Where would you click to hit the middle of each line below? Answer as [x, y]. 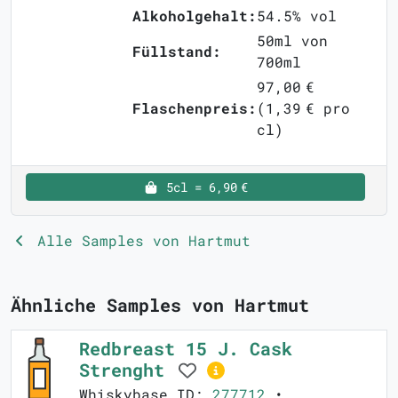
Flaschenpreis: [195, 108]
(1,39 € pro [303, 108]
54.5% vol [297, 16]
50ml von [292, 41]
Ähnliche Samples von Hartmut [160, 305]
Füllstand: [177, 52]
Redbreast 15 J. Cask [186, 349]
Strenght [127, 370]
